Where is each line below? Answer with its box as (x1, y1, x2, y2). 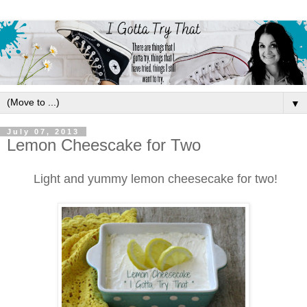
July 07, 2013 (7, 127, 79, 136)
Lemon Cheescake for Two (7, 136, 201, 155)
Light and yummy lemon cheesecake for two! (29, 172, 278, 186)
